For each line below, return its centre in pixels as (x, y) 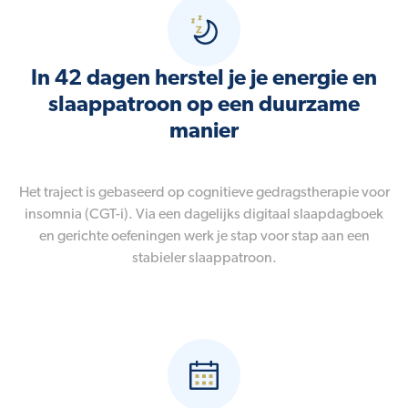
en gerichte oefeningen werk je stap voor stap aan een (204, 236)
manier (204, 132)
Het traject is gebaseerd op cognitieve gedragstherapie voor (204, 193)
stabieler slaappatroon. (204, 258)
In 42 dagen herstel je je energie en (204, 79)
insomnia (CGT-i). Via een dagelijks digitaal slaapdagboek (204, 214)
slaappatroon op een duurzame (204, 105)
